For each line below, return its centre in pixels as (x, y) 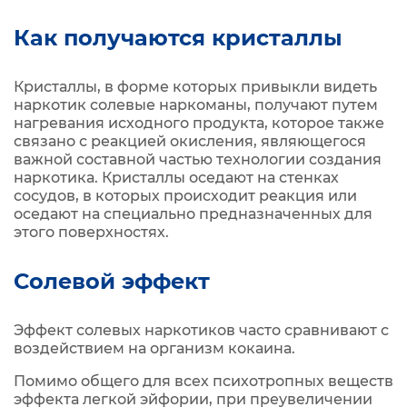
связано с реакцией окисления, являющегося (190, 141)
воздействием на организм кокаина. (154, 348)
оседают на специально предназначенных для (193, 214)
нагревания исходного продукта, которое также (199, 123)
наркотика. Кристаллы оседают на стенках (176, 178)
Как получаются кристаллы (181, 38)
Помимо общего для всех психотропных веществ (203, 381)
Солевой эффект (112, 281)
